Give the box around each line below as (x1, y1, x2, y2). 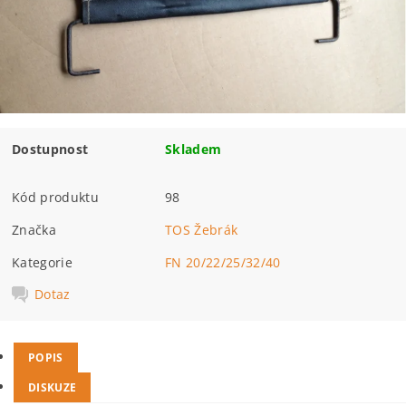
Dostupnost (12, 140, 89, 158)
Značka (12, 221, 57, 238)
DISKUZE (28, 379, 77, 395)
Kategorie (12, 254, 72, 271)
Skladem (165, 140, 222, 158)
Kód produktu (12, 188, 99, 206)
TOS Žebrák (165, 221, 238, 238)
